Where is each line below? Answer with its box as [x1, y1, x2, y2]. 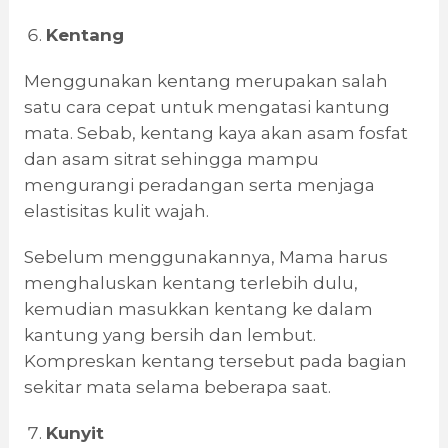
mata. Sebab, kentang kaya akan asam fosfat [23, 123, 408, 144]
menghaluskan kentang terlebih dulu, [23, 273, 358, 294]
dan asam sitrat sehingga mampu [23, 149, 319, 170]
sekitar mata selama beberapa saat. [23, 377, 331, 398]
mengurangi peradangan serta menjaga [23, 175, 375, 196]
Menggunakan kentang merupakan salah [23, 71, 388, 92]
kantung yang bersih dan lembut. [23, 325, 316, 346]
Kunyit [45, 423, 104, 444]
